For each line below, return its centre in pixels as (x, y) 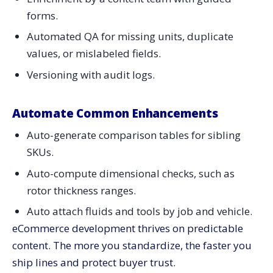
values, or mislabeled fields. (94, 54)
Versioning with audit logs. (90, 75)
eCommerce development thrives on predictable (128, 229)
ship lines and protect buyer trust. (94, 263)
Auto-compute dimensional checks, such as (130, 173)
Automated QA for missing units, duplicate (130, 37)
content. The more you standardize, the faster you (132, 246)
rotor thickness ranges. (81, 190)
